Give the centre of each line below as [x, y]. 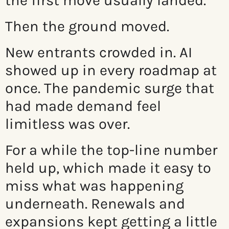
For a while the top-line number [111, 150]
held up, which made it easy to [108, 168]
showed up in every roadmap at [111, 70]
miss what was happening [94, 186]
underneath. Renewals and [95, 204]
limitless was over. [67, 124]
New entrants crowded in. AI [99, 52]
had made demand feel [83, 106]
